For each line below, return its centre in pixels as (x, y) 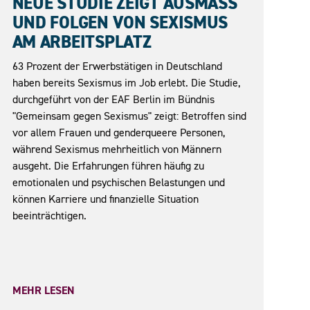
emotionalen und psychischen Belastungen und (118, 182)
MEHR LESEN (43, 290)
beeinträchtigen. (49, 216)
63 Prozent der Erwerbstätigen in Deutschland (117, 66)
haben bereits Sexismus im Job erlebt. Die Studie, (126, 83)
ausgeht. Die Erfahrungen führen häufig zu (108, 166)
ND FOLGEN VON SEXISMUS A (120, 23)
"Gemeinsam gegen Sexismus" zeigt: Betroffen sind (129, 116)
